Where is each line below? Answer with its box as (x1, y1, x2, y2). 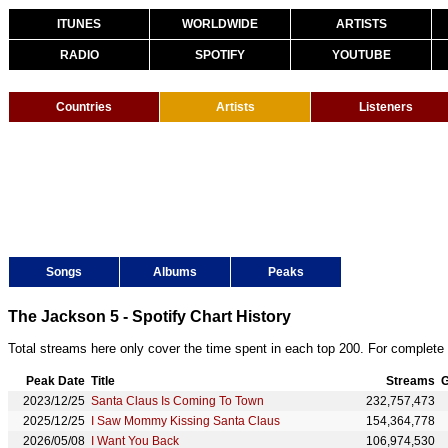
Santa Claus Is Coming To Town (91, 394, 264, 408)
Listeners (359, 100, 413, 114)
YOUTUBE (331, 48, 391, 62)
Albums (153, 265, 197, 279)
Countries (56, 100, 112, 114)
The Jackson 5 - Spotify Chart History (8, 308, 291, 325)
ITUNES (57, 17, 101, 31)
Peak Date (26, 374, 85, 388)
